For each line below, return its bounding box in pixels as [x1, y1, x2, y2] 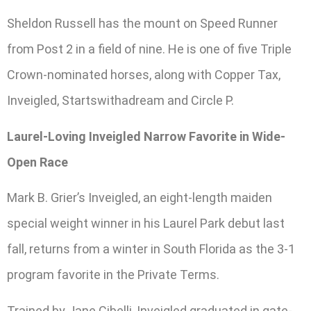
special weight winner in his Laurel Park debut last [7, 216, 285, 231]
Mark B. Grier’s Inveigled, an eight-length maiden [7, 190, 272, 205]
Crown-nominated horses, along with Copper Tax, [7, 67, 280, 83]
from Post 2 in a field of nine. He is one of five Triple [7, 42, 292, 57]
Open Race [7, 154, 68, 169]
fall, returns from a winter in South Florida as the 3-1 [7, 242, 295, 257]
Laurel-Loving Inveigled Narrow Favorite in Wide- [7, 128, 285, 144]
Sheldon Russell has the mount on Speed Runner [7, 16, 278, 31]
